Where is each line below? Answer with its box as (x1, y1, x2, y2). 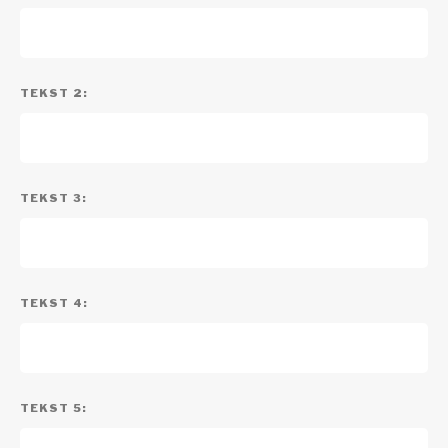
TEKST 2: (20, 86, 88, 100)
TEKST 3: (20, 191, 87, 205)
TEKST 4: (20, 296, 88, 310)
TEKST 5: (20, 401, 87, 415)
